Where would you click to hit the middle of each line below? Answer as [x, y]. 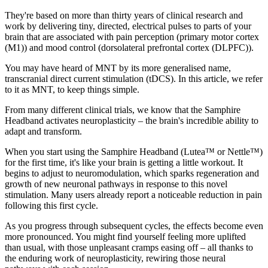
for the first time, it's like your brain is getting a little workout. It [124, 163]
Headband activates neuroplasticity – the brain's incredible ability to [132, 121]
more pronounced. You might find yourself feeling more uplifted [125, 237]
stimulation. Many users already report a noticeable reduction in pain [133, 195]
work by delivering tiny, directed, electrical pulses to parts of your [128, 26]
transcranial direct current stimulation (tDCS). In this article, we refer [134, 79]
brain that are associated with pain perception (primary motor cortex [132, 37]
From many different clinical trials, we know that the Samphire [123, 110]
